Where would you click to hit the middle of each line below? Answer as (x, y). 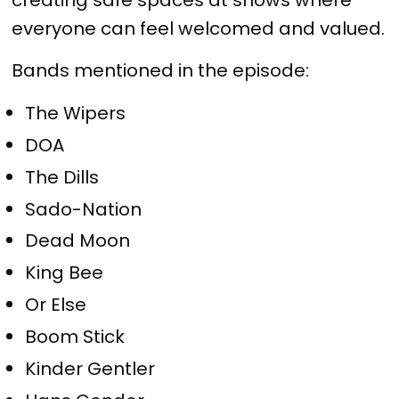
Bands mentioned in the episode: (161, 71)
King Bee (65, 273)
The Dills (62, 177)
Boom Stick (75, 337)
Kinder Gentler (90, 369)
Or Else (56, 305)
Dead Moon (78, 241)
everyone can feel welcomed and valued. (199, 28)
